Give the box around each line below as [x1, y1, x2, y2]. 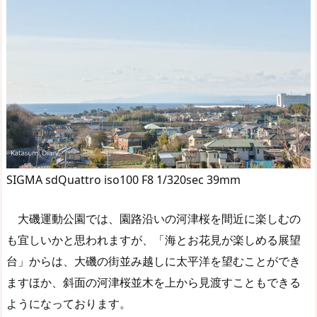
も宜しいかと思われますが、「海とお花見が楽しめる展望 [6, 232, 301, 248]
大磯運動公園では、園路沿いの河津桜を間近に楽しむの [6, 211, 301, 227]
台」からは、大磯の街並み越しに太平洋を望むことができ [6, 253, 301, 270]
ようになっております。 [6, 296, 131, 312]
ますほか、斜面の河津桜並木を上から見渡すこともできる [6, 275, 301, 291]
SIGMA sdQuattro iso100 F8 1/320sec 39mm [6, 171, 241, 188]
